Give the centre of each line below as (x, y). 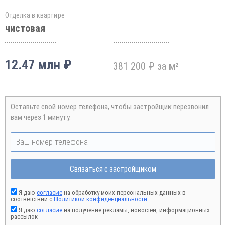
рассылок (24, 217)
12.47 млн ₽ (38, 65)
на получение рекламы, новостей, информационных (136, 210)
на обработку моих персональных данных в (124, 192)
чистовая (25, 28)
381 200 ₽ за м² (146, 66)
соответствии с (32, 199)
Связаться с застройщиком (113, 169)
